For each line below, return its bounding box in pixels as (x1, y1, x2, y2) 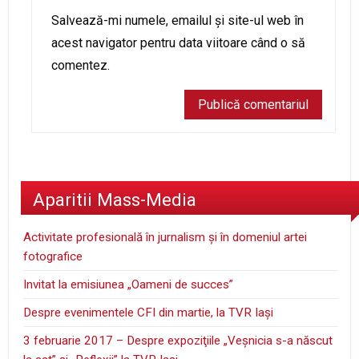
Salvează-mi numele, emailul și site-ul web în (51, 12, 304, 28)
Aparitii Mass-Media (33, 189, 196, 211)
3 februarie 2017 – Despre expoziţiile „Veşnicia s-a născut (23, 333, 333, 349)
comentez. (51, 57, 110, 73)
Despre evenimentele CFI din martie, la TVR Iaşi (23, 305, 274, 321)
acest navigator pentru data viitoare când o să (51, 34, 305, 50)
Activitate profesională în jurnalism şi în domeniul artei (23, 230, 308, 245)
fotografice (23, 249, 83, 264)
